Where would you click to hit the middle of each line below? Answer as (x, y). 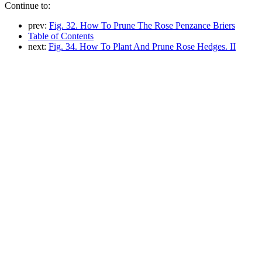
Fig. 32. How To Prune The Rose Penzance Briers (142, 25)
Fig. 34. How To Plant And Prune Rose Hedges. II (142, 46)
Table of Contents (61, 36)
